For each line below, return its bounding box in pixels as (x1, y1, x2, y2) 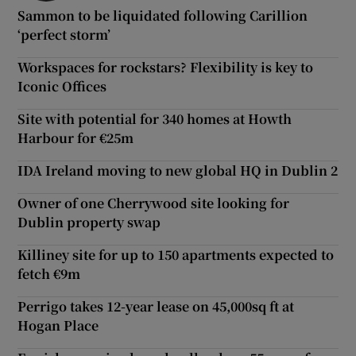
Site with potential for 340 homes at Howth (17, 109, 292, 128)
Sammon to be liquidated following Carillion (17, 6, 308, 25)
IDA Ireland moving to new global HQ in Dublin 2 (17, 161, 339, 180)
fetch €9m (17, 264, 81, 283)
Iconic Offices (17, 76, 107, 95)
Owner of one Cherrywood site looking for (17, 193, 290, 212)
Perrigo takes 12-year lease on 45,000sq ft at (17, 296, 295, 315)
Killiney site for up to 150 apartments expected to (17, 245, 335, 264)
